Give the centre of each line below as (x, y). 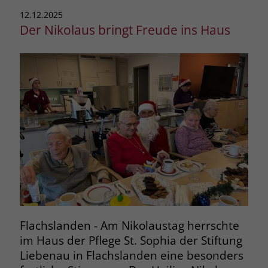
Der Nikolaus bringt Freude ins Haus (125, 30)
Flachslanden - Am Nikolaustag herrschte (129, 226)
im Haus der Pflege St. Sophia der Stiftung (131, 240)
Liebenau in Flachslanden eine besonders (131, 255)
